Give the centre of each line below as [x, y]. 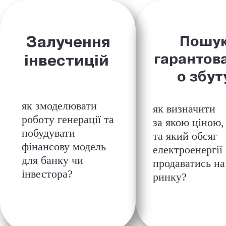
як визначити [184, 109]
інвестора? [49, 174]
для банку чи [53, 160]
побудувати [49, 133]
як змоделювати [60, 106]
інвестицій [68, 60]
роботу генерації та [68, 119]
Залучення [68, 41]
